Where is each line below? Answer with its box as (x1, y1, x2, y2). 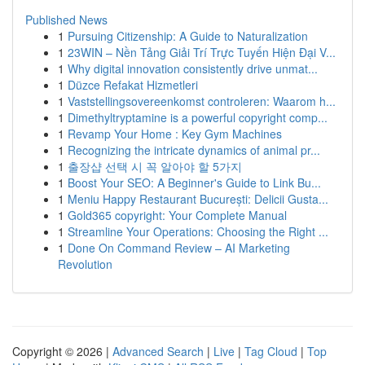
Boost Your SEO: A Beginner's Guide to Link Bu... (68, 174, 321, 191)
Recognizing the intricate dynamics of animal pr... (68, 142, 320, 158)
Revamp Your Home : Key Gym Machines (68, 125, 282, 142)
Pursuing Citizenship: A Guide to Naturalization (68, 28, 308, 44)
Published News (25, 11, 108, 28)
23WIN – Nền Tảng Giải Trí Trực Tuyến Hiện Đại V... (68, 44, 336, 60)
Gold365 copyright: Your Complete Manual (68, 207, 287, 223)
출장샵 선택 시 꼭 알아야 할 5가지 (68, 158, 242, 174)
